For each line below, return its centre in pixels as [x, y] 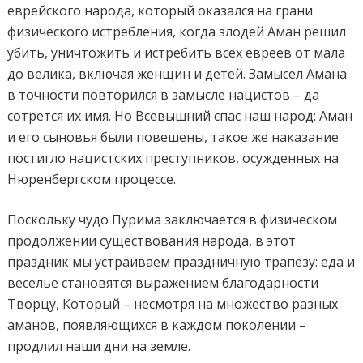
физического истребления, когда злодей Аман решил [177, 31]
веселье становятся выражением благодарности [163, 282]
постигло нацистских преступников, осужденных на [173, 158]
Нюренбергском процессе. [92, 179]
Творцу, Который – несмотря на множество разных [173, 303]
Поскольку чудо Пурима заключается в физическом [173, 219]
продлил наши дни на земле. [99, 346]
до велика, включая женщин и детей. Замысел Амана [177, 73]
